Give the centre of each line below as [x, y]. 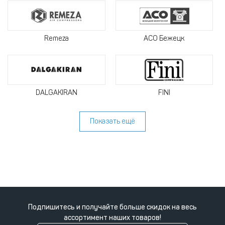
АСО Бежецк [164, 38]
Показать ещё [113, 121]
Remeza [56, 38]
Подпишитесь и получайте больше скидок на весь [113, 207]
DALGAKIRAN [56, 93]
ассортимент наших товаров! [113, 218]
